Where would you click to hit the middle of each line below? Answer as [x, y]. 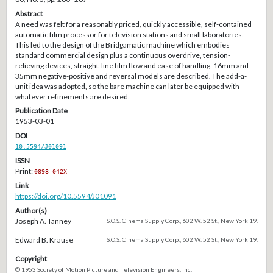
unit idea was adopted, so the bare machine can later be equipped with [127, 86]
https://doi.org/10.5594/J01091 [66, 196]
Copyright [31, 258]
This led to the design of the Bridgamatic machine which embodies [122, 44]
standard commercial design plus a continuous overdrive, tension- [122, 55]
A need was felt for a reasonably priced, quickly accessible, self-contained [133, 24]
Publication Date [41, 111]
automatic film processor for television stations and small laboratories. [129, 34]
